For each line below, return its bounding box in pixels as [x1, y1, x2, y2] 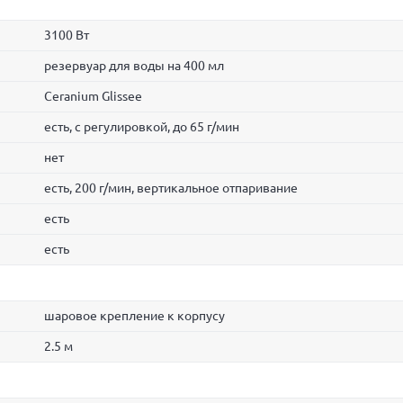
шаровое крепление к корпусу [44, 309, 226, 323]
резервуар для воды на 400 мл [44, 58, 225, 73]
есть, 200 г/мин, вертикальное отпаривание [44, 181, 299, 195]
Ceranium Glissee [44, 89, 143, 103]
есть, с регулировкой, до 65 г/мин [44, 120, 240, 134]
